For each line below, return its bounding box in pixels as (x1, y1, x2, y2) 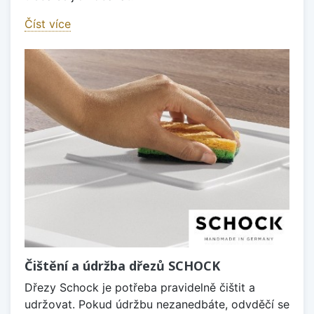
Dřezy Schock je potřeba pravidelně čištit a (25, 280, 255, 295)
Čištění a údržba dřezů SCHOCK (25, 257, 220, 275)
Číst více (25, 16, 71, 31)
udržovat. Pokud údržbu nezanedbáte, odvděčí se (25, 297, 289, 312)
